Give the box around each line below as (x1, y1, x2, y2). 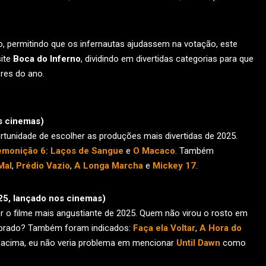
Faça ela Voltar (133, 223, 195, 233)
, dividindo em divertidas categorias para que (81, 53, 254, 64)
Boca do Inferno (13, 53, 81, 64)
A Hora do (199, 223, 242, 233)
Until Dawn (176, 237, 220, 248)
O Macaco (133, 145, 175, 156)
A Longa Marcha (74, 160, 143, 171)
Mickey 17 (153, 160, 196, 171)
